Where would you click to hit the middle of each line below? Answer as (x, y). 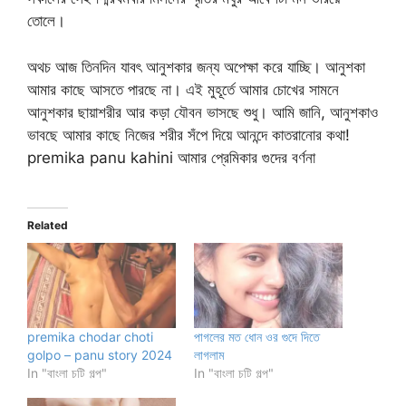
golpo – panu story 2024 (100, 354)
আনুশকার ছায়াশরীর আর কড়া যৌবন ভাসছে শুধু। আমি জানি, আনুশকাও (203, 112)
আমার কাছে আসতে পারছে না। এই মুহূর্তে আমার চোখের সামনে (183, 89)
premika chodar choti (90, 336)
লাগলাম (209, 354)
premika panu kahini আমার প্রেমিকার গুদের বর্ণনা (171, 157)
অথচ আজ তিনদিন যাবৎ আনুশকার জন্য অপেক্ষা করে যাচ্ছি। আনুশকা (196, 67)
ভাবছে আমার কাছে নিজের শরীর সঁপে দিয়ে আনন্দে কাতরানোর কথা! (188, 135)
